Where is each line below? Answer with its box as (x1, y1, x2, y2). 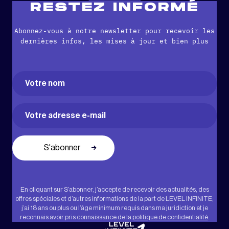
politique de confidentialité (132, 213, 208, 220)
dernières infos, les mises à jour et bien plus (20, 36, 209, 45)
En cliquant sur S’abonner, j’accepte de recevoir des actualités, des (20, 186, 209, 193)
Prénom (12, 96, 35, 103)
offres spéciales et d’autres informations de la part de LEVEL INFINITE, (15, 195, 214, 202)
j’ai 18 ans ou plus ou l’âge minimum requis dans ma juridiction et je (21, 204, 208, 211)
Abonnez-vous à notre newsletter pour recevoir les (14, 26, 215, 35)
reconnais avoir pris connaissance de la (19, 213, 132, 220)
